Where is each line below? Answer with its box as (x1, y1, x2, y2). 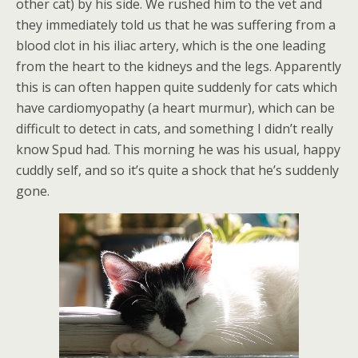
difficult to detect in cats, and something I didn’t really (16, 120, 333, 137)
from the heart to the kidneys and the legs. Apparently (16, 58, 341, 75)
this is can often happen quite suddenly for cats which (16, 78, 337, 96)
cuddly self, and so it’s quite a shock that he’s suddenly (16, 161, 339, 179)
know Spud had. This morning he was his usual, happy (16, 141, 340, 158)
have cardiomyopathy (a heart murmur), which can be (16, 99, 335, 117)
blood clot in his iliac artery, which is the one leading (16, 37, 326, 54)
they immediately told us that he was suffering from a (16, 16, 336, 34)
